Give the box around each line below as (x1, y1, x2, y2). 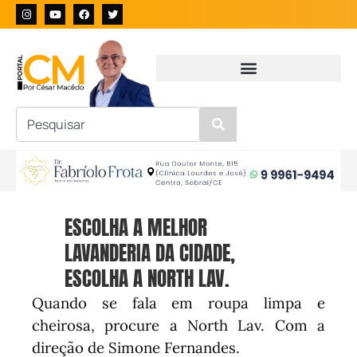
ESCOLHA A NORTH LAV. (65, 264, 230, 294)
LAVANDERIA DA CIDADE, (65, 238, 236, 269)
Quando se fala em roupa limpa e (32, 293, 325, 313)
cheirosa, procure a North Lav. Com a (32, 316, 325, 335)
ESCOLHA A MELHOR (65, 213, 208, 243)
